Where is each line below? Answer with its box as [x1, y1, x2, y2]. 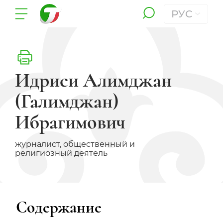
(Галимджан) [15, 89, 118, 113]
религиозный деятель [15, 148, 108, 158]
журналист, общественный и [15, 139, 135, 149]
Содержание [16, 197, 102, 218]
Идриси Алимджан [15, 68, 172, 92]
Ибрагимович [15, 110, 125, 134]
